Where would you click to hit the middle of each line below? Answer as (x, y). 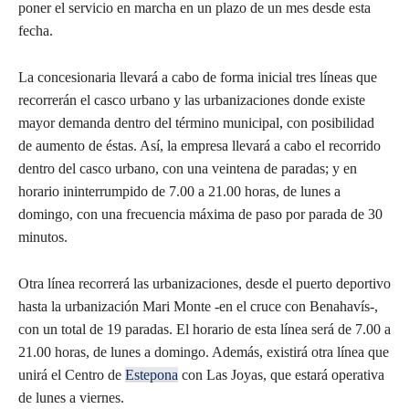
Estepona (152, 375)
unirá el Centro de (72, 375)
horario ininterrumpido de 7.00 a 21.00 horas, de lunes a (179, 192)
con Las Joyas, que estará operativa (281, 375)
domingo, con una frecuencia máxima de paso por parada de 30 (200, 215)
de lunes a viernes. (71, 398)
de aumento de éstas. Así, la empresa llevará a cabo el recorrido (199, 146)
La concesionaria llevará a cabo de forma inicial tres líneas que (198, 78)
